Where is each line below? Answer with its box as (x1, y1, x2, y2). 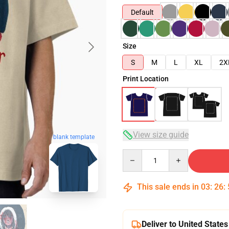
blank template (53, 133, 95, 141)
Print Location (123, 75, 169, 83)
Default (131, 8, 154, 16)
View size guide (133, 130, 189, 140)
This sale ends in (135, 182, 201, 192)
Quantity (122, 150, 150, 158)
